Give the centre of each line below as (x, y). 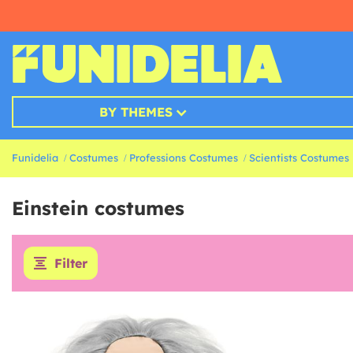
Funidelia (35, 158)
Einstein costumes (98, 208)
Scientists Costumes (299, 158)
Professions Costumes (184, 158)
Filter (71, 264)
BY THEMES (136, 112)
